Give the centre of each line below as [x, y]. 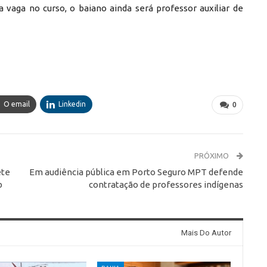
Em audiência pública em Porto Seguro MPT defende [136, 172]
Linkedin [72, 104]
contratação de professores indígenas [166, 185]
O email [17, 104]
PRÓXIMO [212, 156]
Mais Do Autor [206, 233]
